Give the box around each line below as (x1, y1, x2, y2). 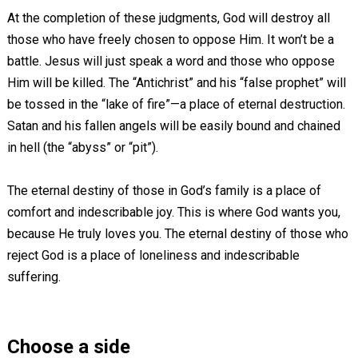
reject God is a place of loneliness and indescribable (6, 248, 300, 263)
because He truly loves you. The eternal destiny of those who (6, 226, 348, 241)
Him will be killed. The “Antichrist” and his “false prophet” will (6, 75, 346, 90)
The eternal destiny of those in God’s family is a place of (6, 183, 321, 198)
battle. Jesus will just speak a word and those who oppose (6, 54, 335, 69)
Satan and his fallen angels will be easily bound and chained (6, 118, 340, 133)
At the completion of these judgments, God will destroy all (6, 10, 330, 26)
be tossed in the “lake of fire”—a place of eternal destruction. (6, 97, 345, 112)
